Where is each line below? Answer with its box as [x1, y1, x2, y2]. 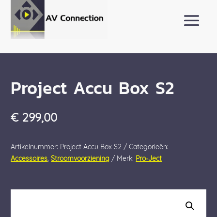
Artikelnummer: [11, 144, 61, 151]
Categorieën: [129, 144, 169, 151]
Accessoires [11, 155, 48, 163]
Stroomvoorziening [51, 155, 110, 163]
